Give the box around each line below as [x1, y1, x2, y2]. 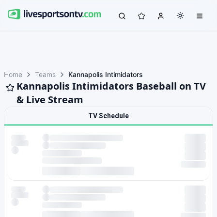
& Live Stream [16, 93, 83, 106]
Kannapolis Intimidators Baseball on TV [16, 79, 206, 93]
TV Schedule [88, 112, 129, 120]
